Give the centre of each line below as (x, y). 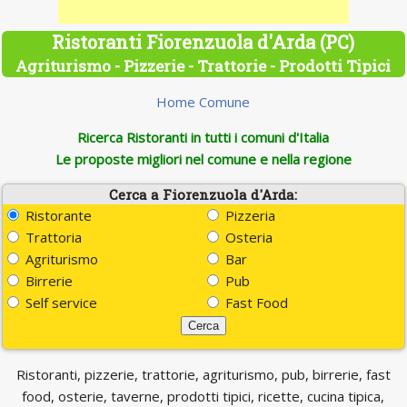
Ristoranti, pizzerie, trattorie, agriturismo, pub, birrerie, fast (203, 374)
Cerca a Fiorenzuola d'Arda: (203, 194)
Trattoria (52, 237)
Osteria (248, 237)
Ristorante (57, 215)
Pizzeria (249, 215)
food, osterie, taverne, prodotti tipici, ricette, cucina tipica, (203, 396)
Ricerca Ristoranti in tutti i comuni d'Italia (203, 137)
